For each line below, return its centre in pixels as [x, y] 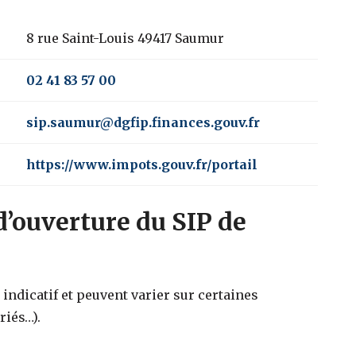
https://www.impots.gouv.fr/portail [141, 164]
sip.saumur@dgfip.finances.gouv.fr [143, 122]
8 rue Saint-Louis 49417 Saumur [125, 38]
